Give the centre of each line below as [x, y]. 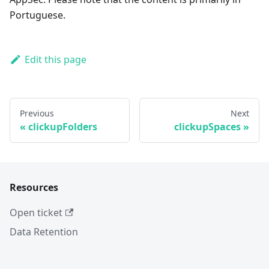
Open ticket [36, 213]
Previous [37, 113]
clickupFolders [63, 127]
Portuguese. [38, 15]
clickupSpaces [207, 127]
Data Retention [44, 232]
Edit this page [55, 60]
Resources [34, 188]
